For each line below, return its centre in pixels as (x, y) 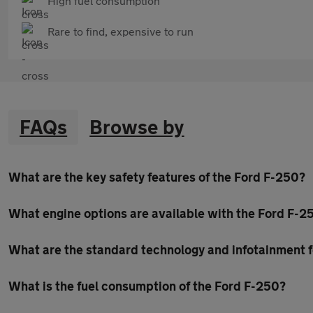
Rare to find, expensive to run (121, 31)
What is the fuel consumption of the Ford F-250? (147, 286)
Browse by (137, 127)
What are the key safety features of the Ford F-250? (157, 177)
